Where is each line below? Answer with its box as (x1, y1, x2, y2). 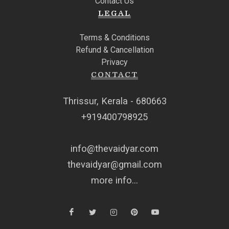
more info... (91, 175, 138, 186)
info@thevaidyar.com (71, 143, 158, 154)
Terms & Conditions (79, 33, 150, 42)
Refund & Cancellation (75, 45, 154, 55)
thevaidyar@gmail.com (67, 159, 162, 170)
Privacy (101, 57, 128, 67)
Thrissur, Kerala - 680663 (62, 96, 167, 106)
